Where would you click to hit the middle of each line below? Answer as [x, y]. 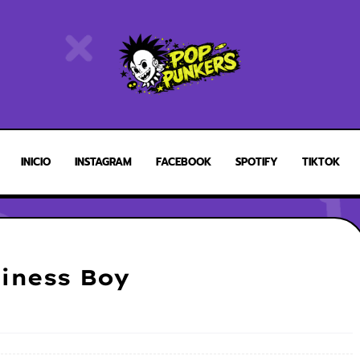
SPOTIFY [256, 162]
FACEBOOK [183, 162]
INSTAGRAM [103, 162]
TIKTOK [321, 162]
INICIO [35, 162]
